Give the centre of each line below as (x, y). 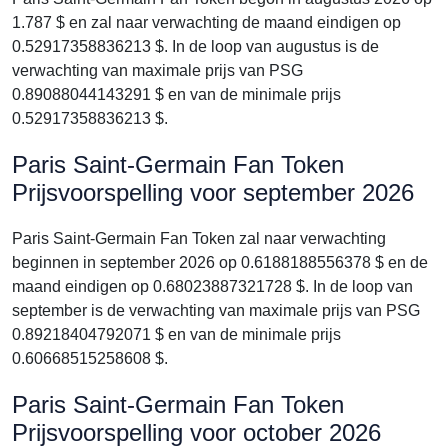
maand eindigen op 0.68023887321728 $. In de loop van (212, 286)
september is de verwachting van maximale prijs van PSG (216, 310)
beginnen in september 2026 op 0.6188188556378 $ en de (220, 262)
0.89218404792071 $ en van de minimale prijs (176, 334)
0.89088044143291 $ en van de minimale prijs (176, 94)
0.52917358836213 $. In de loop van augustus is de (195, 46)
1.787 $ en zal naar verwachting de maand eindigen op (206, 22)
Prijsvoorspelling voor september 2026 (213, 192)
